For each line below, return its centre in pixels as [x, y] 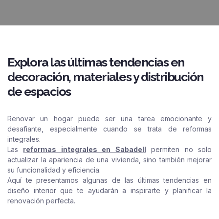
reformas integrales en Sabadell [85, 149]
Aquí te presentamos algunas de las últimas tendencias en [109, 180]
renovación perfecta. [41, 201]
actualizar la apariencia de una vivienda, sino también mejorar [109, 160]
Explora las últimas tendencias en [96, 62]
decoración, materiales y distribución [105, 77]
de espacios [39, 91]
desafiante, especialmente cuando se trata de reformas [109, 129]
